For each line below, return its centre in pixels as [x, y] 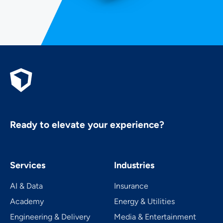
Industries [134, 165]
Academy [27, 201]
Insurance [131, 186]
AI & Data [26, 186]
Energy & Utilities [144, 201]
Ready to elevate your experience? [87, 124]
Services [28, 165]
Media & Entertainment [155, 217]
